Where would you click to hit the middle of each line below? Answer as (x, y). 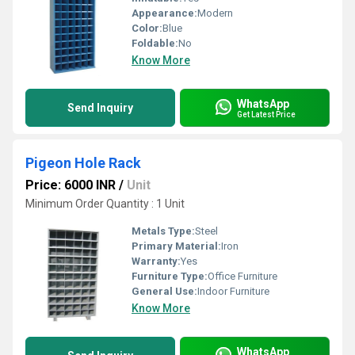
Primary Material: (176, 246)
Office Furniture (242, 276)
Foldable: (155, 43)
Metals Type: (163, 231)
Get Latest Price (266, 114)
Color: (147, 28)
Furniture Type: (170, 276)
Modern (215, 13)
